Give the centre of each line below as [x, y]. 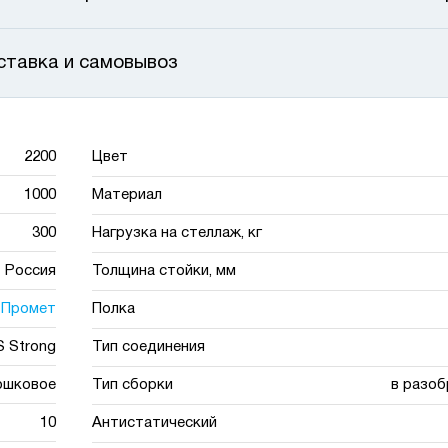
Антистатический [155, 423]
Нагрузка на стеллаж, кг [177, 233]
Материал [127, 195]
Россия [30, 270]
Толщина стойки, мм [164, 271]
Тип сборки [133, 385]
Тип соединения [149, 347]
